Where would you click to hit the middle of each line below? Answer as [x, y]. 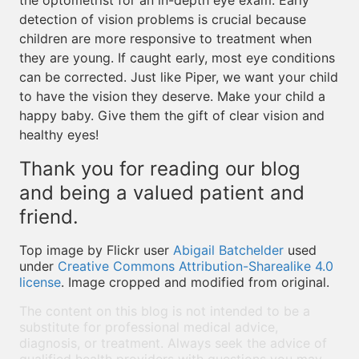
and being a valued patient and [162, 193]
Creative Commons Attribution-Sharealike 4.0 [196, 266]
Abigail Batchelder [228, 250]
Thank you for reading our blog [160, 169]
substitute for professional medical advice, [149, 327]
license [40, 282]
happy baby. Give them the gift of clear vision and [172, 115]
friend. [49, 217]
